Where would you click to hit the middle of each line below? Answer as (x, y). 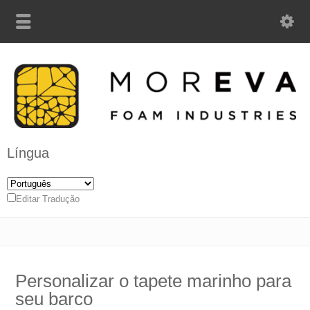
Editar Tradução (48, 199)
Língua (28, 153)
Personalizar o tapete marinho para (154, 281)
